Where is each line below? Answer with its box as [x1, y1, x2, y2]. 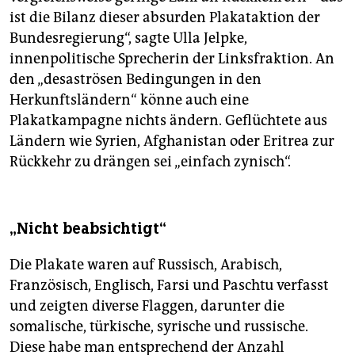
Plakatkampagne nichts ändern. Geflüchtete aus [10, 112, 327, 130]
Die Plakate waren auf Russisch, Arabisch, [10, 256, 282, 274]
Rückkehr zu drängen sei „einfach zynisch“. [10, 153, 291, 171]
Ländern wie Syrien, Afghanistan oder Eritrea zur [10, 132, 334, 151]
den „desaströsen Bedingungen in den [10, 71, 261, 89]
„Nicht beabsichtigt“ [10, 219, 166, 239]
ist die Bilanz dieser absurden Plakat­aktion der [10, 9, 320, 27]
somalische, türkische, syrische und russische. [10, 318, 308, 336]
